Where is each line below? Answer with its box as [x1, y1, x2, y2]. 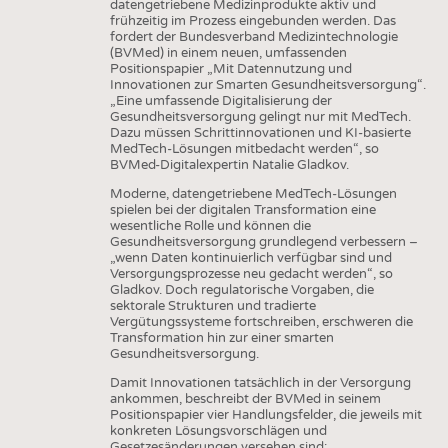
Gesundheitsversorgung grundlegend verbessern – [109, 233, 418, 250]
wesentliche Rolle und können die [109, 217, 311, 234]
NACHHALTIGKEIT [10, 288, 121, 304]
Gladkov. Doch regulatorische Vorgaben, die [109, 281, 374, 298]
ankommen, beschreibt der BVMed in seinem [109, 390, 381, 407]
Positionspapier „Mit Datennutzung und [109, 60, 352, 77]
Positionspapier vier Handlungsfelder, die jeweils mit [109, 406, 422, 423]
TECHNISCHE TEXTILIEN [10, 352, 160, 368]
